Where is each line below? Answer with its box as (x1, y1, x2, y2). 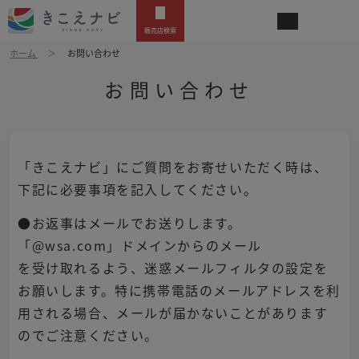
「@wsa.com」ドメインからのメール (18, 236, 262, 255)
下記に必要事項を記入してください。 (18, 179, 258, 199)
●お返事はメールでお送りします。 (18, 213, 242, 232)
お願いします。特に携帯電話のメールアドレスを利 (18, 280, 341, 300)
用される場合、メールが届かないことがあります (18, 303, 329, 322)
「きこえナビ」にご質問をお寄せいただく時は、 (18, 157, 329, 176)
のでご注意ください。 (18, 325, 159, 345)
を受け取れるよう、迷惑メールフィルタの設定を (18, 258, 329, 277)
